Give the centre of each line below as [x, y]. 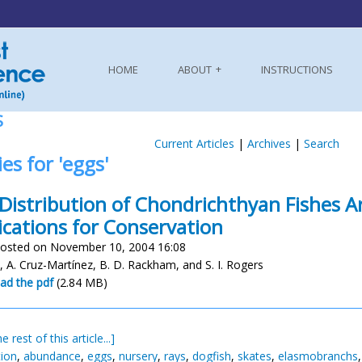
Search [321, 143]
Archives [269, 143]
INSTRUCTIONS [297, 69]
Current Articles [194, 143]
